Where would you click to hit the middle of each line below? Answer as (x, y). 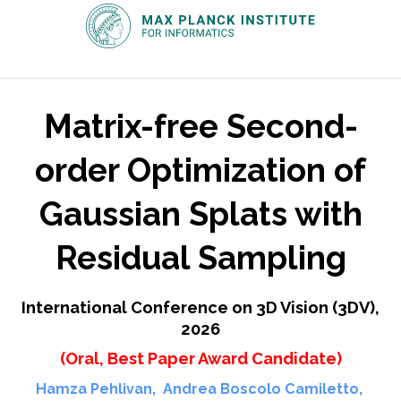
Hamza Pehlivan (94, 388)
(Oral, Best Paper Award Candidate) (200, 358)
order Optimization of (200, 171)
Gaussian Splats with (200, 215)
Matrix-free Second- (200, 127)
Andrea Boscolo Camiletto (260, 388)
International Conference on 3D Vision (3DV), (200, 307)
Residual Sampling (200, 259)
